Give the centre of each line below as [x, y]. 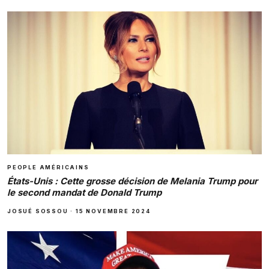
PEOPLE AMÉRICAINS [48, 168]
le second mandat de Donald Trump [84, 193]
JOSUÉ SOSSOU [38, 211]
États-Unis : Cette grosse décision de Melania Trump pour [132, 181]
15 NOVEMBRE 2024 [113, 211]
